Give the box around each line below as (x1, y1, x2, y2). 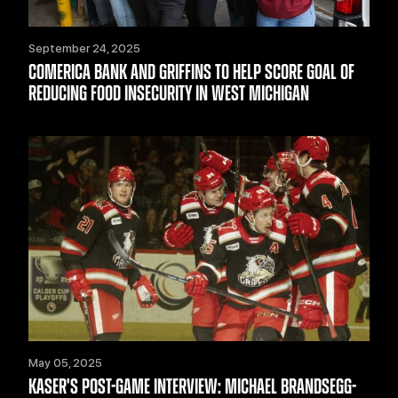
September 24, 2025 (28, 42, 140, 56)
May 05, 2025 (28, 355, 102, 370)
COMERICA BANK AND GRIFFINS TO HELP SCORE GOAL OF (28, 62, 354, 84)
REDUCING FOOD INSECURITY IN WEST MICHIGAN (28, 84, 309, 106)
